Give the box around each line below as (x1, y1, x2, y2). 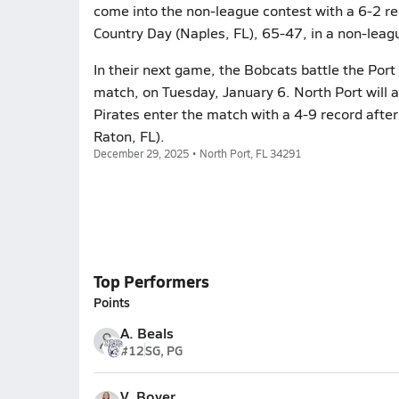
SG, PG (144, 341, 183, 359)
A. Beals (119, 322, 174, 343)
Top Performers (93, 270, 209, 292)
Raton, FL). (93, 126, 165, 145)
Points (93, 293, 130, 311)
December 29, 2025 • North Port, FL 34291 (93, 146, 301, 160)
